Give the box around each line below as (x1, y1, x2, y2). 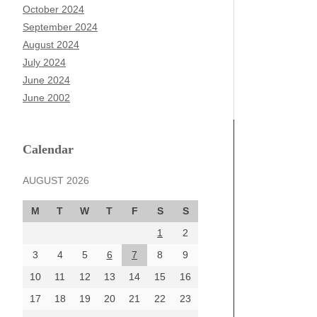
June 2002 (23, 92, 70, 103)
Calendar (23, 142, 74, 156)
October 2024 (23, 4, 84, 15)
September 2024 (23, 21, 98, 33)
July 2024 (23, 57, 66, 68)
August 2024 (23, 39, 79, 50)
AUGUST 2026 (23, 175, 89, 186)
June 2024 (23, 74, 70, 86)
